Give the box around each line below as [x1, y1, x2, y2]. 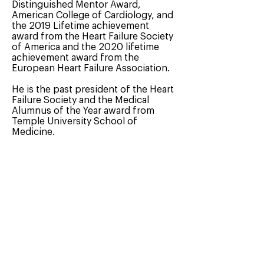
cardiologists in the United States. [12, 170, 161, 179]
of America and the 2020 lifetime [12, 42, 159, 52]
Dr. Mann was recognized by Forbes [12, 148, 170, 158]
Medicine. [12, 127, 57, 137]
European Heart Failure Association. [12, 64, 172, 73]
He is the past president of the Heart [12, 85, 174, 94]
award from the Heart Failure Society [12, 32, 173, 41]
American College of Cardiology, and [12, 11, 173, 20]
